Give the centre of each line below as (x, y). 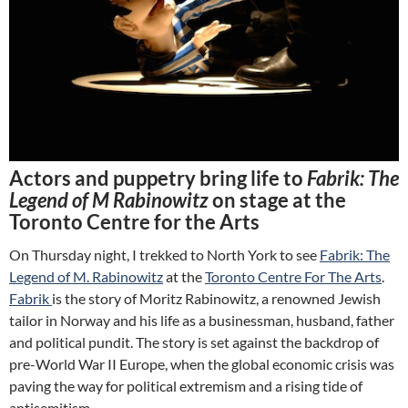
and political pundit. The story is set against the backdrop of (194, 342)
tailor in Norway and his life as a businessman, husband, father (202, 321)
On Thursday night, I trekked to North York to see (164, 255)
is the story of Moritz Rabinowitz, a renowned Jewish (216, 299)
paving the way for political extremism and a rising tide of (186, 386)
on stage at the (279, 200)
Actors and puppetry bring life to (158, 178)
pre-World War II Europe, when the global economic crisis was (202, 364)
